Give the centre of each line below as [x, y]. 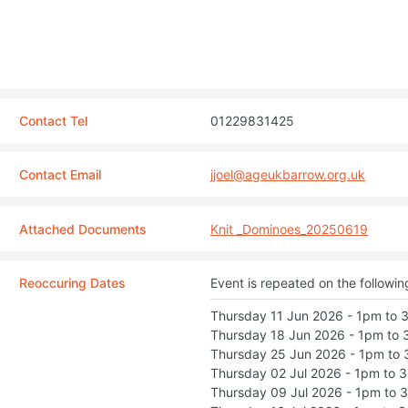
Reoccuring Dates [72, 283]
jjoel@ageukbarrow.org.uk [288, 175]
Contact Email [60, 175]
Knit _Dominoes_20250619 [289, 229]
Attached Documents [83, 229]
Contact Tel [53, 120]
